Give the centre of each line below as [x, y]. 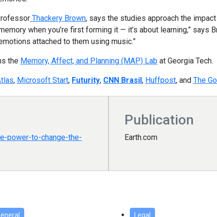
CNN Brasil [123, 80]
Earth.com [141, 138]
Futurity [86, 80]
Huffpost [161, 80]
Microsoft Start [43, 80]
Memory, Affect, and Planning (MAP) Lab [89, 61]
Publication [159, 120]
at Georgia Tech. [185, 61]
